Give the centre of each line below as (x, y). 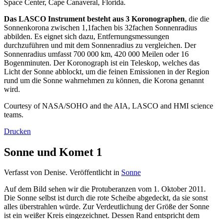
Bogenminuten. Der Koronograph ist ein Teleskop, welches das (102, 63)
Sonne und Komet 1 (53, 152)
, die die (197, 19)
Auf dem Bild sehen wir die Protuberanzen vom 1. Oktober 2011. (105, 189)
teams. (14, 114)
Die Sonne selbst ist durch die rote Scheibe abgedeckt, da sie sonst (106, 198)
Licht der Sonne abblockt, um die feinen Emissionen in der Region (107, 71)
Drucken (17, 131)
